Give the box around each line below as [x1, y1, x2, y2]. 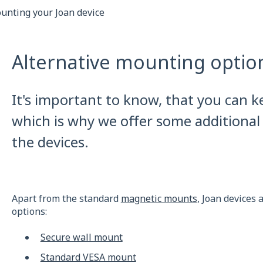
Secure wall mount [40, 231, 123, 244]
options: [11, 205, 47, 218]
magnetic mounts [120, 192, 197, 205]
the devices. [11, 132, 89, 152]
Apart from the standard [11, 192, 121, 205]
